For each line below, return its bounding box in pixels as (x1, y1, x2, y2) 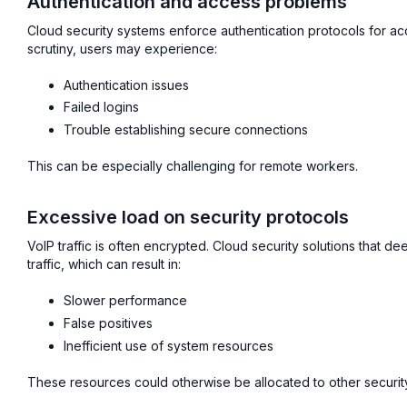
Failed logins (64, 99, 139, 115)
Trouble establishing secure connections (64, 122, 308, 138)
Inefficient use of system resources (64, 337, 273, 353)
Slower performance (64, 293, 187, 309)
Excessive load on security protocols (27, 206, 349, 229)
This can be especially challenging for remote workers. (27, 158, 358, 174)
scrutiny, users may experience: (27, 40, 217, 56)
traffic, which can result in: (27, 256, 181, 273)
